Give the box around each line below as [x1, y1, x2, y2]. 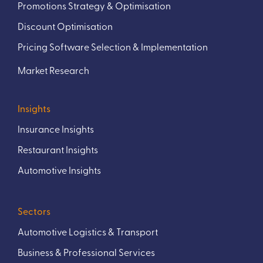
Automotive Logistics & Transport [18, 225, 158, 238]
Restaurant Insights [18, 143, 98, 156]
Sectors [18, 204, 50, 218]
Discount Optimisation [18, 19, 113, 33]
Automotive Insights [18, 163, 101, 177]
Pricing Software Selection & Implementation [18, 40, 208, 53]
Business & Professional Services [18, 245, 155, 259]
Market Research [18, 63, 89, 77]
